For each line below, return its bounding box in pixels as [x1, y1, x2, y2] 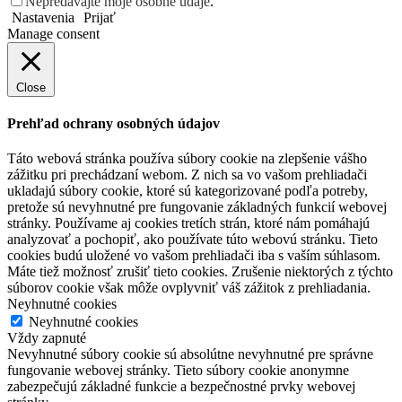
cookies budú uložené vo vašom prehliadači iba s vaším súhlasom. [7, 248, 380, 264]
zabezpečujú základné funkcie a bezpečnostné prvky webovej [7, 379, 355, 395]
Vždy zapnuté [7, 330, 86, 346]
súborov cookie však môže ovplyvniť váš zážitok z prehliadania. [7, 280, 371, 296]
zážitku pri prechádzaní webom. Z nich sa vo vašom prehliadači [7, 167, 367, 183]
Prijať [83, 9, 116, 25]
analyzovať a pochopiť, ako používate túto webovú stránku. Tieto [7, 232, 378, 248]
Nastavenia [12, 9, 74, 25]
